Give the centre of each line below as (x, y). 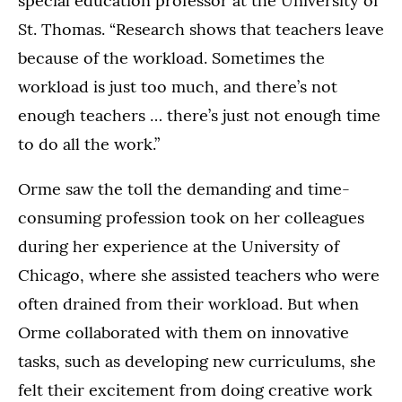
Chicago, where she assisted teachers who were (199, 275)
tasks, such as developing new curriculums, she (197, 362)
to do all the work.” (89, 144)
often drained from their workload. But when (188, 304)
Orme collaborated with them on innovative (184, 333)
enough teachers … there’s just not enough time (199, 116)
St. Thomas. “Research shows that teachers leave (201, 30)
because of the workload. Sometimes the (171, 58)
